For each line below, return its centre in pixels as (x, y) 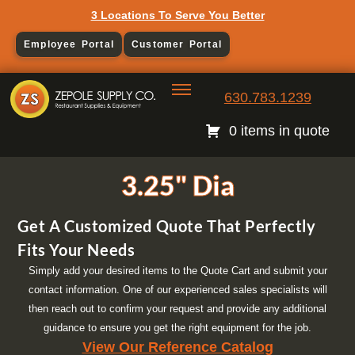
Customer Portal (176, 44)
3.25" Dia (177, 185)
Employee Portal (69, 44)
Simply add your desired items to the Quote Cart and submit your (177, 271)
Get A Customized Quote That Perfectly (167, 226)
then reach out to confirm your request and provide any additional (177, 309)
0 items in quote (280, 130)
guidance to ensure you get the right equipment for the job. (177, 328)
